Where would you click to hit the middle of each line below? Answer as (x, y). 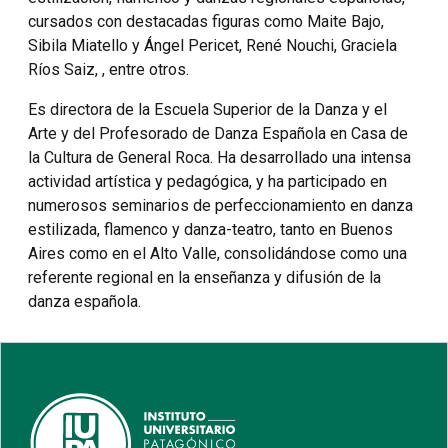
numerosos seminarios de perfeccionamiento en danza (220, 206)
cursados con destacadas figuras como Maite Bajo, (206, 22)
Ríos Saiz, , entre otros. (108, 70)
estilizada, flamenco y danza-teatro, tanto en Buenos (210, 230)
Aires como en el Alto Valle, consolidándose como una (217, 254)
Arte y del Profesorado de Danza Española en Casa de (218, 134)
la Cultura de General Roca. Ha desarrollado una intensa (219, 158)
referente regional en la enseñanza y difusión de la (204, 278)
